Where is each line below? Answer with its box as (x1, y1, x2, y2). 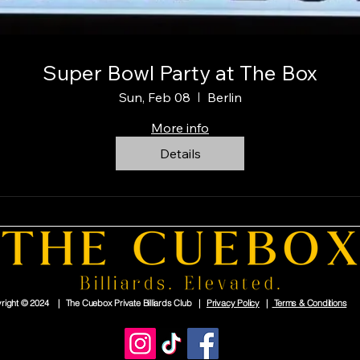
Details (159, 145, 201, 162)
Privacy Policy (206, 297, 260, 309)
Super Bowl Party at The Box (43, 59, 317, 86)
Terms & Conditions (272, 297, 347, 309)
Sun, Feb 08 (118, 89, 190, 105)
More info (151, 120, 209, 136)
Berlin (207, 89, 242, 105)
